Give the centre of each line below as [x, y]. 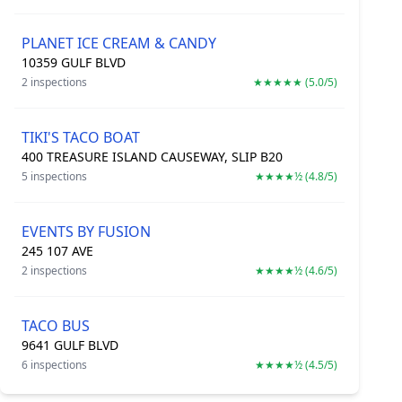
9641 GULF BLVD [70, 345]
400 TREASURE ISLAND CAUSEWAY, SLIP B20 [152, 157]
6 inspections [54, 365]
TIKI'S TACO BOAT [81, 137]
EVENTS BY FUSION [86, 232]
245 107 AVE [57, 251]
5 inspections [54, 176]
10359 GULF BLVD [74, 62]
